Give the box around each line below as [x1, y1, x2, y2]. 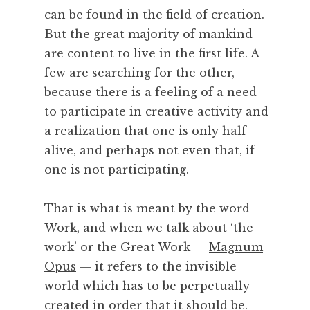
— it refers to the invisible [76, 259, 237, 274]
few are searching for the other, [44, 66, 235, 80]
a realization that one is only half [44, 124, 246, 138]
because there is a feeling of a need [44, 85, 257, 100]
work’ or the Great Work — [44, 240, 209, 255]
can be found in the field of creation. [44, 8, 264, 22]
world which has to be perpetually [44, 279, 250, 293]
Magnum [209, 240, 263, 255]
